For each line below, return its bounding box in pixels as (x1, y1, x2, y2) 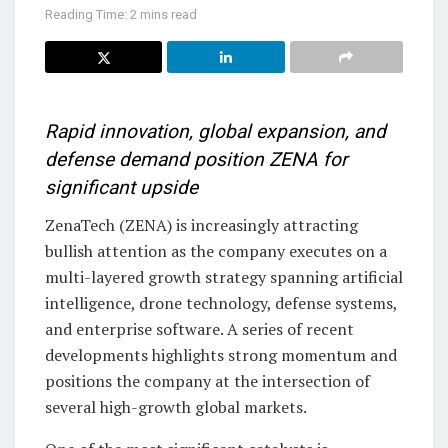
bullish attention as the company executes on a (45, 239, 387, 262)
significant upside (45, 176, 198, 200)
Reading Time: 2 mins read (45, 6, 197, 22)
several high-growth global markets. (45, 395, 307, 418)
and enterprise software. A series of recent (45, 317, 354, 340)
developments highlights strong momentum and (45, 343, 397, 366)
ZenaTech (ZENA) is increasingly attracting (45, 213, 358, 236)
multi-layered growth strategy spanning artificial (45, 265, 403, 288)
